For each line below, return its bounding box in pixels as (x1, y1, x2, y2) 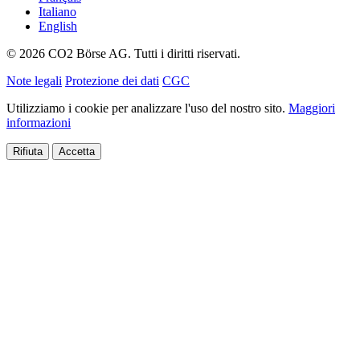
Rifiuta (13, 145, 43, 157)
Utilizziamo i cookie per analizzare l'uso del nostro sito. (6, 100, 288, 115)
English (39, 18, 77, 33)
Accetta (59, 145, 95, 157)
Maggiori (288, 100, 335, 115)
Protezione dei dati (65, 73, 159, 88)
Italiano (39, 4, 76, 18)
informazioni (6, 115, 71, 129)
